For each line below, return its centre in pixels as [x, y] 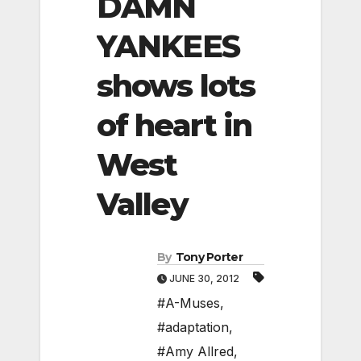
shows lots [176, 85]
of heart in [174, 125]
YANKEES [168, 46]
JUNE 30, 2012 [204, 279]
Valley [142, 204]
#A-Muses [189, 303]
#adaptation [193, 328]
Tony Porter [209, 257]
